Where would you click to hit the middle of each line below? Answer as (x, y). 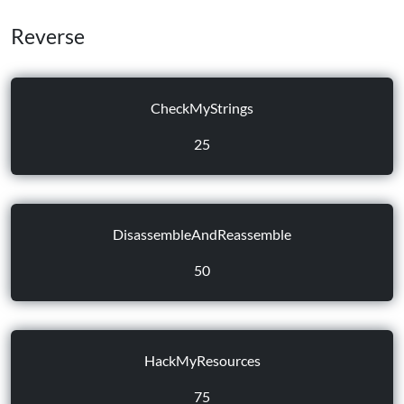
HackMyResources (202, 360)
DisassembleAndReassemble (202, 234)
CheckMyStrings (202, 108)
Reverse (48, 36)
